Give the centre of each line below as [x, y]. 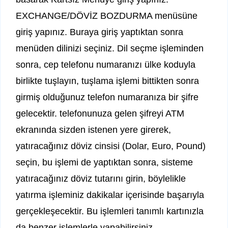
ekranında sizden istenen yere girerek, [93, 130]
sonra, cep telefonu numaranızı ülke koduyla [106, 65]
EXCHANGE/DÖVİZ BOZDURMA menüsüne [107, 16]
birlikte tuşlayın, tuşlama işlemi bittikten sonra [107, 81]
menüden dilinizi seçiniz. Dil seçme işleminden [110, 49]
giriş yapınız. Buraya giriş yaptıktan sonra [99, 32]
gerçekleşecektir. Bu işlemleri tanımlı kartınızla [110, 211]
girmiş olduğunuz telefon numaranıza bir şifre [107, 97]
